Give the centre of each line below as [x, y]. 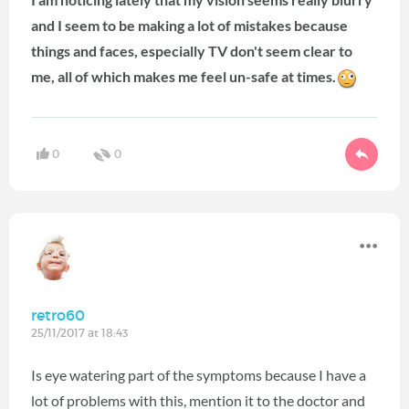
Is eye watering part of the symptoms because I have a [199, 375]
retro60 [58, 315]
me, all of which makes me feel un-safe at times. [184, 76]
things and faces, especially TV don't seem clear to [192, 50]
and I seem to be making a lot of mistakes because [189, 25]
